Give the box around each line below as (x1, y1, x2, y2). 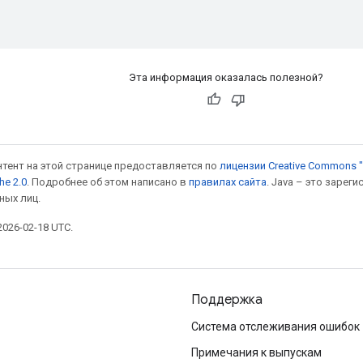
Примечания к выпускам (191, 346, 322, 359)
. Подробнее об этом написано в (27, 175, 189, 188)
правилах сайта (189, 175, 267, 188)
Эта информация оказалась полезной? (128, 70, 323, 83)
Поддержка (191, 292, 263, 308)
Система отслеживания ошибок (191, 320, 360, 333)
